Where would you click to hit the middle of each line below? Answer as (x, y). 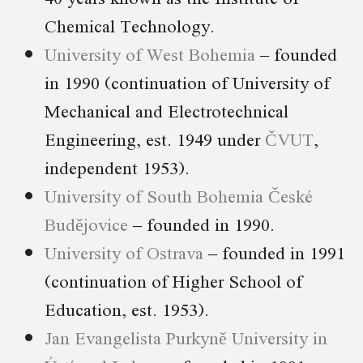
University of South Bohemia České (179, 195)
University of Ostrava (124, 252)
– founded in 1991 (274, 252)
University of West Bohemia (150, 53)
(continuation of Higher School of (173, 280)
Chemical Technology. (130, 25)
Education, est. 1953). (127, 309)
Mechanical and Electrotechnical (167, 110)
